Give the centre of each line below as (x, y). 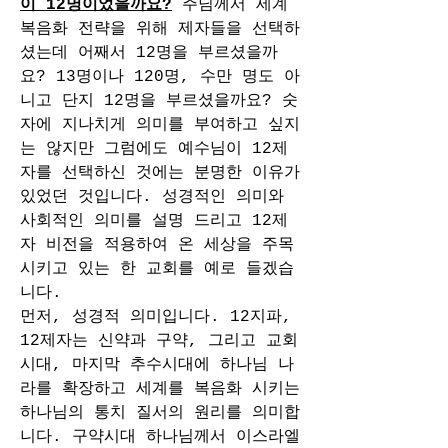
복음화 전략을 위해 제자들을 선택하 (160, 29)
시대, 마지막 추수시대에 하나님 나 (157, 365)
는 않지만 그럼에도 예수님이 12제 (154, 149)
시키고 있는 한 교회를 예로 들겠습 (157, 269)
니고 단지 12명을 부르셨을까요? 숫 (159, 101)
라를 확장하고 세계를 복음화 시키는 (160, 389)
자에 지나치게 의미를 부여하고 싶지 (160, 125)
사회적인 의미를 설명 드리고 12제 (154, 221)
